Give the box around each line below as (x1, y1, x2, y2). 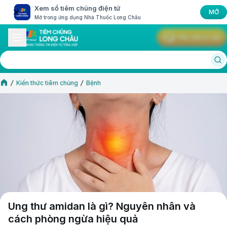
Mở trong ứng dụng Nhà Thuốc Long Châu (34, 14, 141, 20)
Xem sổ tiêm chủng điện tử (34, 4, 120, 12)
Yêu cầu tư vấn (177, 33, 221, 41)
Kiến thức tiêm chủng (16, 79, 78, 87)
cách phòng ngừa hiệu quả (8, 212, 138, 225)
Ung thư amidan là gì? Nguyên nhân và (8, 200, 196, 212)
